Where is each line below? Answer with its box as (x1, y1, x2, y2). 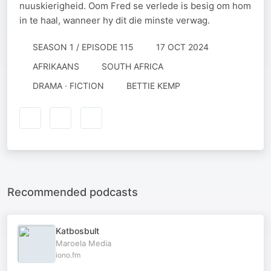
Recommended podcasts (7, 184, 138, 198)
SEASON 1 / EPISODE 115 (32, 42, 134, 52)
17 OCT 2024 (156, 42, 209, 52)
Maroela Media (56, 238, 111, 248)
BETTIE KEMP (126, 80, 180, 91)
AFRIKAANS (32, 61, 79, 71)
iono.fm (56, 250, 80, 260)
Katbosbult (56, 225, 99, 236)
